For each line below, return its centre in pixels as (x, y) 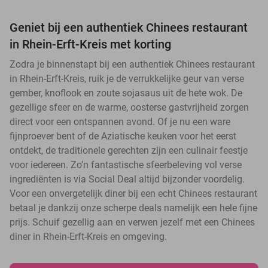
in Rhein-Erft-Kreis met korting (90, 45)
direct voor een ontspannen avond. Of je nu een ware (120, 122)
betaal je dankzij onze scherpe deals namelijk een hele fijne (133, 208)
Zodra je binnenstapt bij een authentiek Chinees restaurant (132, 65)
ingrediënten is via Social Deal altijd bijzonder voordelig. (127, 179)
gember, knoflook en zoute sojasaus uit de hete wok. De (126, 93)
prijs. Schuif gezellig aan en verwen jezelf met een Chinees (132, 223)
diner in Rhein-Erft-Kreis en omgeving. (88, 237)
